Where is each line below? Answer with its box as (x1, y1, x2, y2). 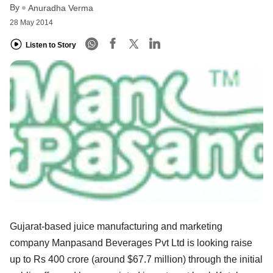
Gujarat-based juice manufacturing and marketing (10, 221, 222, 232)
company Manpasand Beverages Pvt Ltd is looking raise (10, 237, 252, 248)
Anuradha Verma (28, 3, 93, 13)
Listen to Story (26, 40, 76, 49)
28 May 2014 (10, 18, 53, 27)
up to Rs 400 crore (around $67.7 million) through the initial (10, 253, 263, 264)
